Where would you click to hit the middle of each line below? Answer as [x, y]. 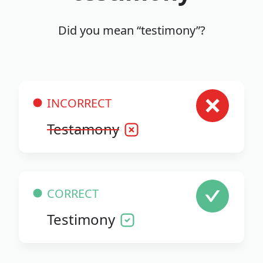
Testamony [83, 129]
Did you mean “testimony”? [131, 30]
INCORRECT [79, 103]
